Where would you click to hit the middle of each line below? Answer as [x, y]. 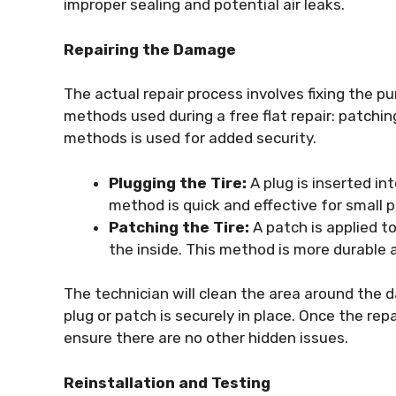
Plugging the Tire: [178, 183]
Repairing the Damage [150, 49]
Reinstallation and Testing [167, 382]
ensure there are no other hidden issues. [206, 338]
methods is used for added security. [190, 138]
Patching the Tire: [179, 227]
